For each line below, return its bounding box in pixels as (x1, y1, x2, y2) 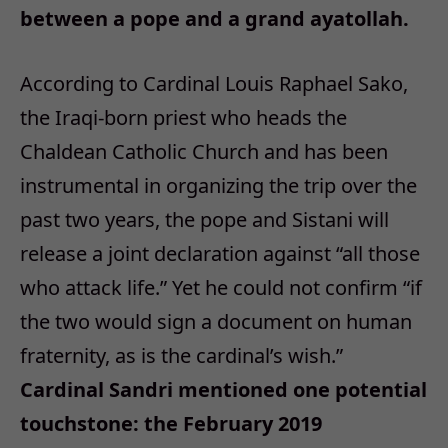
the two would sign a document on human (20, 308, 412, 336)
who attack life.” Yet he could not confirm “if (20, 274, 422, 302)
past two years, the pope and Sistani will (20, 206, 389, 234)
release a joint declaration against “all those (20, 240, 420, 268)
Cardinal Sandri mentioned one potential (20, 376, 427, 404)
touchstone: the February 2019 (20, 410, 322, 438)
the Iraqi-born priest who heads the (20, 104, 347, 132)
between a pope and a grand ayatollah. (20, 5, 409, 33)
